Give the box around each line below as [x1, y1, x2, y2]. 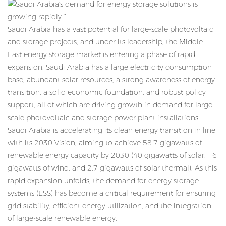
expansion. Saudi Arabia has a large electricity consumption [8, 63, 212, 72]
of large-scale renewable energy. [8, 214, 117, 223]
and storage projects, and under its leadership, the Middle [8, 37, 203, 47]
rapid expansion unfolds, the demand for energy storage [8, 176, 199, 186]
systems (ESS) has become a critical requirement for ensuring [8, 189, 216, 198]
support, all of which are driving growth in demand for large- [8, 100, 215, 110]
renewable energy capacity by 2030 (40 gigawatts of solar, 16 [8, 151, 217, 160]
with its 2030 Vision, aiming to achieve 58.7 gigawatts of [8, 138, 202, 148]
